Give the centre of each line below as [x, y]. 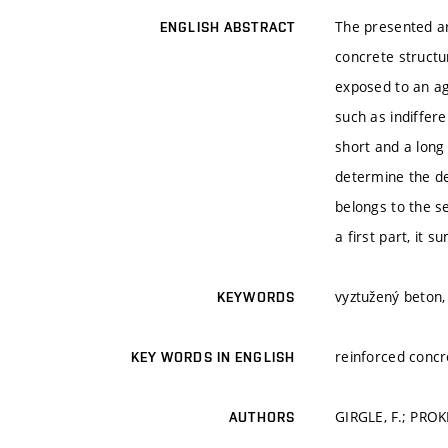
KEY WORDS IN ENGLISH [212, 357]
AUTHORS [262, 417]
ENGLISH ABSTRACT [227, 27]
